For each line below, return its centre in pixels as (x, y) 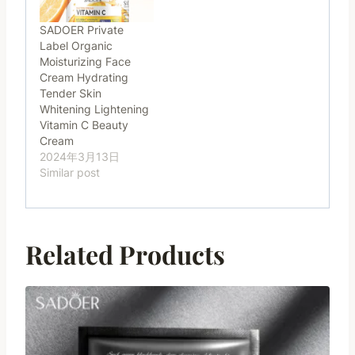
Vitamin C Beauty (84, 124)
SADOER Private (82, 29)
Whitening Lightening (94, 109)
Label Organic (76, 45)
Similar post (70, 172)
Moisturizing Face (85, 61)
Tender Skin (71, 93)
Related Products (125, 254)
